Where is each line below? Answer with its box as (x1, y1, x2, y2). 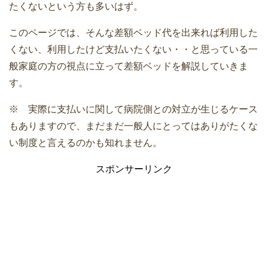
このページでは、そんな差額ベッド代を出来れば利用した (9, 27, 258, 38)
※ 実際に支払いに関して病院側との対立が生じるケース (9, 103, 258, 114)
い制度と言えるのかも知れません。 (9, 137, 162, 148)
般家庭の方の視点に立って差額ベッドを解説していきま (9, 60, 248, 71)
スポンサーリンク (96, 163, 172, 174)
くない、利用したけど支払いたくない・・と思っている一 (9, 44, 258, 54)
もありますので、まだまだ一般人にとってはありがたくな (9, 120, 258, 131)
